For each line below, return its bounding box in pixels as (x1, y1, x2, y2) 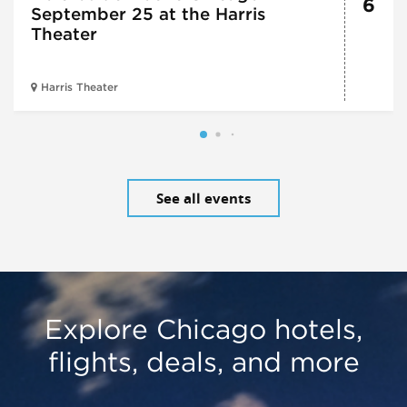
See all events (156, 188, 251, 208)
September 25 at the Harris (30, 4, 265, 25)
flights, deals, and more (47, 345, 360, 379)
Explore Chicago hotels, (45, 313, 362, 346)
